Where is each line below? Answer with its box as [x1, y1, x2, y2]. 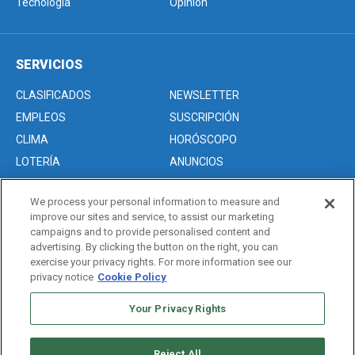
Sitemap [16, 302, 59, 315]
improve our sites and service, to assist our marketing [30, 211, 275, 223]
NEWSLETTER [170, 88, 239, 101]
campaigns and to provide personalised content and [30, 226, 271, 238]
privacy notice [30, 271, 94, 283]
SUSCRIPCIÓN [170, 110, 239, 124]
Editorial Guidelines [16, 280, 110, 293]
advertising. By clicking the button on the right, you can [30, 241, 279, 253]
